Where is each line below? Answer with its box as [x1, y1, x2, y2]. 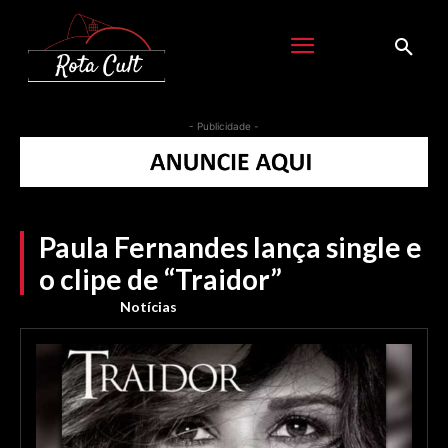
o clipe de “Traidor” [39, 261, 282, 296]
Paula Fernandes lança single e [39, 229, 422, 264]
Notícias [120, 297, 177, 315]
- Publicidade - [189, 119, 259, 132]
